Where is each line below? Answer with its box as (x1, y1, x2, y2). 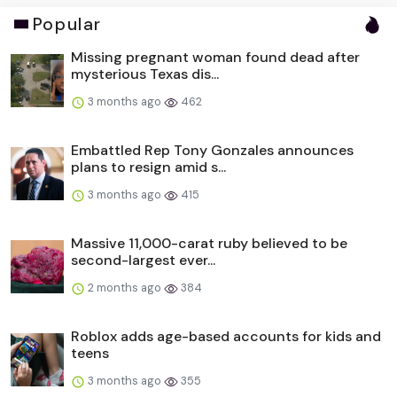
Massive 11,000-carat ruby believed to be (71, 233, 347, 253)
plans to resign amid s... (71, 157, 226, 176)
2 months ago (85, 279, 164, 295)
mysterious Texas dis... (71, 64, 219, 83)
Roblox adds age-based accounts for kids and (71, 326, 381, 346)
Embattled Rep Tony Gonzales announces (71, 140, 354, 160)
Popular (32, 12, 102, 35)
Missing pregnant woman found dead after (71, 47, 360, 66)
